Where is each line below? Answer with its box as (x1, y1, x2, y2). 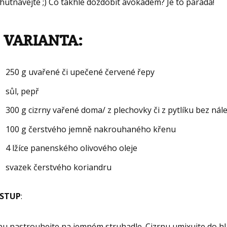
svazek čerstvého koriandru (6, 162, 112, 173)
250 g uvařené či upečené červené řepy (6, 66, 155, 78)
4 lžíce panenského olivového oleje (6, 142, 138, 154)
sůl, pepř (6, 85, 40, 97)
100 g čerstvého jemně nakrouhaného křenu (6, 123, 176, 135)
